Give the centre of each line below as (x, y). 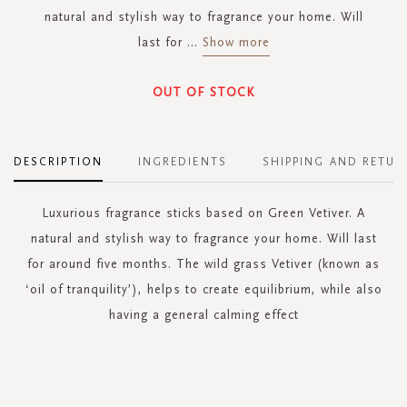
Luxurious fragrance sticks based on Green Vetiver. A (203, 213)
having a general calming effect (203, 315)
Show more (236, 43)
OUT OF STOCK (203, 93)
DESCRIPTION (58, 162)
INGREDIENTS (182, 162)
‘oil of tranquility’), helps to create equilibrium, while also (203, 290)
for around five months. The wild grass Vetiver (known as (203, 264)
